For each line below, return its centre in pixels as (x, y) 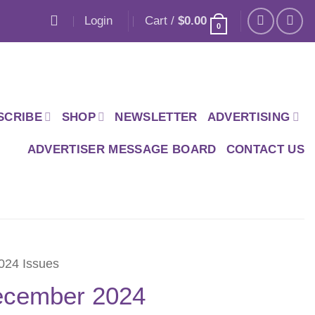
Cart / (161, 21)
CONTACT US (265, 149)
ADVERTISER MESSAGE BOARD (122, 149)
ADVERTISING (249, 117)
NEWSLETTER (156, 117)
